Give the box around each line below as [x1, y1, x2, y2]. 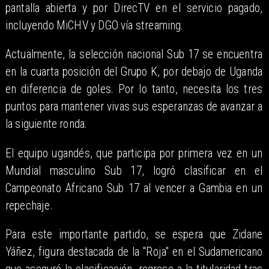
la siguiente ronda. [5, 117, 88, 131]
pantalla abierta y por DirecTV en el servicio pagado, [5, 1, 263, 16]
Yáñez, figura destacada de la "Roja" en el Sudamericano [5, 245, 263, 259]
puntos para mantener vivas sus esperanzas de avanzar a [5, 100, 263, 114]
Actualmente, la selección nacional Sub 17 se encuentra [5, 47, 263, 62]
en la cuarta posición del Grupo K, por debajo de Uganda [5, 65, 263, 79]
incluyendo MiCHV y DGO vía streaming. [5, 19, 184, 33]
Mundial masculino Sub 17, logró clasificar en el [5, 163, 263, 178]
